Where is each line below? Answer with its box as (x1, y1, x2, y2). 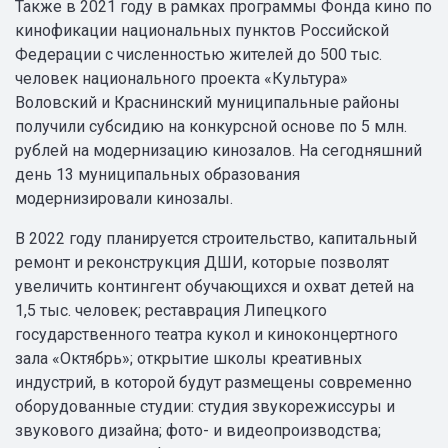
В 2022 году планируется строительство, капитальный (15, 229, 417, 248)
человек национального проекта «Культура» (15, 69, 348, 88)
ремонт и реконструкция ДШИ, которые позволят (15, 253, 389, 272)
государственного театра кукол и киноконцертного (15, 325, 398, 344)
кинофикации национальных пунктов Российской (15, 21, 389, 40)
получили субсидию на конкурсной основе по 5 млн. (15, 117, 407, 136)
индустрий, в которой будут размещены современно (15, 373, 412, 392)
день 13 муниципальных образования (15, 165, 300, 184)
